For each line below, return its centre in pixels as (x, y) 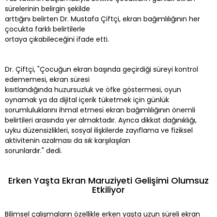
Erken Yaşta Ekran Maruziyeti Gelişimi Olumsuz (108, 180)
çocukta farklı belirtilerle (45, 29)
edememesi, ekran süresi (47, 79)
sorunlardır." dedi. (33, 150)
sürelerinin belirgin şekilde (47, 8)
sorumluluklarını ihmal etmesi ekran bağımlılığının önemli (100, 110)
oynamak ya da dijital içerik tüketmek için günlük (87, 100)
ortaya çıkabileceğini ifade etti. (57, 39)
